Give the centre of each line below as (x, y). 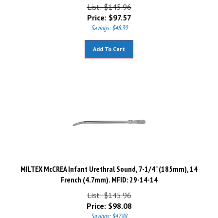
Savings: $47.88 (109, 212)
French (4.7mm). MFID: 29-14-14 (109, 175)
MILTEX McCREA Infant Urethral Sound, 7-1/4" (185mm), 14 (109, 164)
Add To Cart (109, 45)
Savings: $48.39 (109, 23)
